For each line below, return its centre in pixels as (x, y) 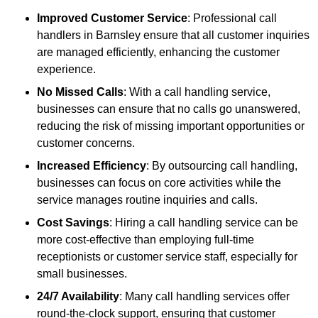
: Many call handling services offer (204, 297)
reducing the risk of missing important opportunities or (171, 126)
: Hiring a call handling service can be (204, 223)
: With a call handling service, (197, 92)
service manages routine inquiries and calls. (147, 200)
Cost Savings (73, 223)
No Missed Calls (80, 92)
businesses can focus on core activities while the (159, 183)
